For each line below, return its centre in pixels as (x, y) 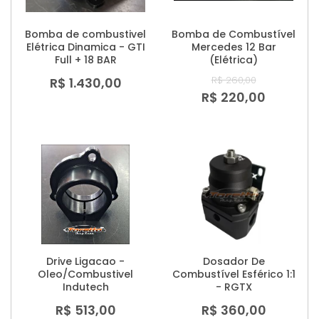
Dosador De (234, 262)
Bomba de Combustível (234, 35)
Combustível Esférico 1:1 (234, 274)
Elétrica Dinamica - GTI (85, 47)
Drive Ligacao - (85, 262)
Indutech (85, 287)
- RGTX (234, 287)
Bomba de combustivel (85, 35)
